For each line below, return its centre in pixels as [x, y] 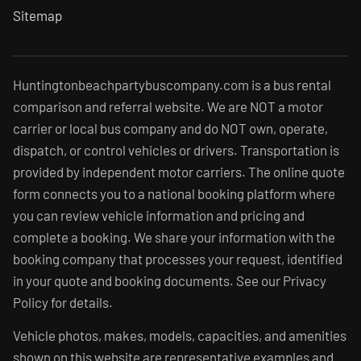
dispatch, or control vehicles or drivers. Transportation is [176, 150]
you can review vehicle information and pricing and [159, 215]
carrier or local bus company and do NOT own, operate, [170, 128]
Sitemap [37, 15]
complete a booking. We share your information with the [174, 237]
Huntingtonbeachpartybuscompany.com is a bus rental [172, 85]
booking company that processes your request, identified [178, 259]
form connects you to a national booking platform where [174, 193]
